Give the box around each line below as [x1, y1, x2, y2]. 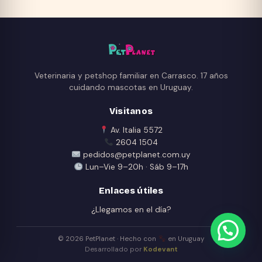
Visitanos [109, 105, 153, 116]
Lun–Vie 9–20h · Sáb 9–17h [82, 161, 188, 172]
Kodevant [143, 244, 178, 254]
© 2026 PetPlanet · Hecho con [58, 234, 158, 243]
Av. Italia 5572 [108, 125, 163, 135]
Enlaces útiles [98, 185, 164, 196]
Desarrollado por [84, 244, 143, 254]
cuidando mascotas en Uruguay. [69, 82, 193, 92]
